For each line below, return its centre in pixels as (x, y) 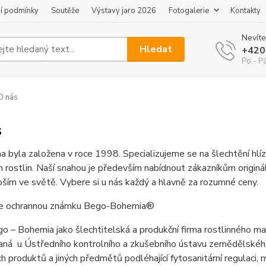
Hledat (156, 49)
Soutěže (65, 11)
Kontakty (246, 11)
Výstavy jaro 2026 (124, 11)
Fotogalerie (189, 11)
